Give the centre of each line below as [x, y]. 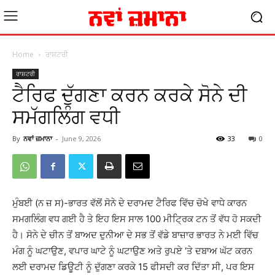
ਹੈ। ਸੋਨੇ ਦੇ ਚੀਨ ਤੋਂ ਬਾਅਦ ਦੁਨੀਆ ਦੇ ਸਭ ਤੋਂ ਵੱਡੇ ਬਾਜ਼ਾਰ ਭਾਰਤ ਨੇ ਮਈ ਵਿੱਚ [135, 235]
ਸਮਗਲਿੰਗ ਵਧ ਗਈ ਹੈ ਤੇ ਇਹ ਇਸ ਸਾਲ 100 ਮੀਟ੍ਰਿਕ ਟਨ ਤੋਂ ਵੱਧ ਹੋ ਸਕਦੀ [137, 219]
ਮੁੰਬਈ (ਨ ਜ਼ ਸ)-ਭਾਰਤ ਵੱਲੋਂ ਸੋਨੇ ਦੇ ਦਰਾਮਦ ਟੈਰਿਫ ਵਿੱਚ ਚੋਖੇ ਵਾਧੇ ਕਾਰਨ [130, 203]
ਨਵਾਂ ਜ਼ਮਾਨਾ [38, 138]
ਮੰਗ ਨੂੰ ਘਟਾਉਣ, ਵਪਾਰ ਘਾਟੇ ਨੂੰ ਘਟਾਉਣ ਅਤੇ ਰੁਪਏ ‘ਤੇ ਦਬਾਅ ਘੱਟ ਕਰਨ [132, 251]
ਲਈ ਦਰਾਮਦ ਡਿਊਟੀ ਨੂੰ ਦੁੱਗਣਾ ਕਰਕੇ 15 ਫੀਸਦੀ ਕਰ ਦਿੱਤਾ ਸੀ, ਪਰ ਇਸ [133, 267]
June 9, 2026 [81, 138]
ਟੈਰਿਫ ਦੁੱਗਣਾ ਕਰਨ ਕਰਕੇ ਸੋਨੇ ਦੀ [130, 95]
